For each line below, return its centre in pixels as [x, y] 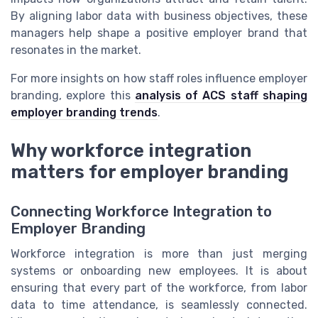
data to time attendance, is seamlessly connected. [159, 305]
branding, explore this [73, 95]
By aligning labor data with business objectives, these [159, 16]
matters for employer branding [150, 171]
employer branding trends [84, 112]
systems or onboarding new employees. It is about [159, 271]
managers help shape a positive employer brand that [159, 33]
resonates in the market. [76, 50]
